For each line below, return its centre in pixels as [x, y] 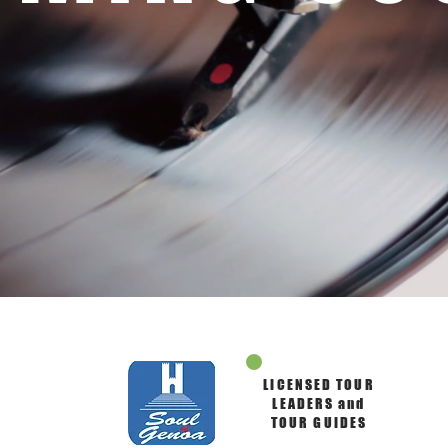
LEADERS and [319, 403]
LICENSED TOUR [319, 384]
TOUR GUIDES [319, 422]
